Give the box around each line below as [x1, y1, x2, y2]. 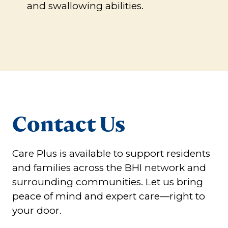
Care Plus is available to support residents [12, 148, 210, 160]
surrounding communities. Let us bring [12, 176, 203, 188]
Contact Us [12, 111, 126, 138]
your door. [12, 205, 62, 217]
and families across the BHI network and [12, 162, 206, 174]
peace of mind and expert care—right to [12, 190, 205, 203]
